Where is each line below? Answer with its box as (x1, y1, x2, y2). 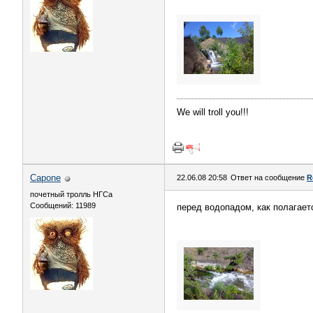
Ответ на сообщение (231, 173, 307, 182)
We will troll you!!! (177, 107, 249, 117)
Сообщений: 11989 (30, 201, 96, 210)
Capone (30, 173, 61, 183)
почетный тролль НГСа (30, 190, 112, 198)
